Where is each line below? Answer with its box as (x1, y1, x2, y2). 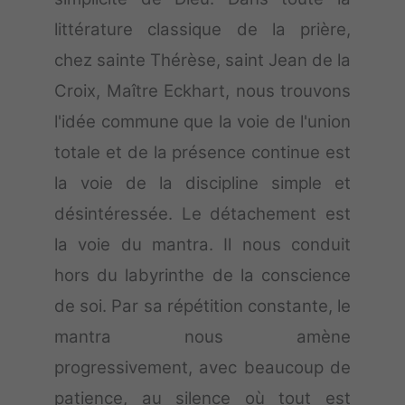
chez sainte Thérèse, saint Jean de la (54, 50, 351, 71)
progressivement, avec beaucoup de (54, 357, 351, 379)
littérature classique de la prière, (54, 19, 351, 41)
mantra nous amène (54, 326, 351, 348)
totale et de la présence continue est (54, 142, 351, 164)
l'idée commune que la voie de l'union (54, 111, 351, 133)
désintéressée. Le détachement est (54, 203, 351, 225)
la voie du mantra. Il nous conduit (54, 234, 351, 256)
